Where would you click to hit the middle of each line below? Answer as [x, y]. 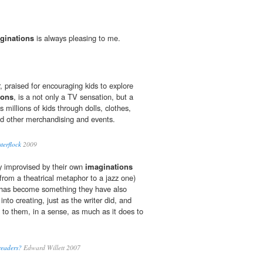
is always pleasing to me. [77, 38]
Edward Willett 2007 [51, 248]
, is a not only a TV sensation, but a [73, 97]
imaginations [109, 167]
